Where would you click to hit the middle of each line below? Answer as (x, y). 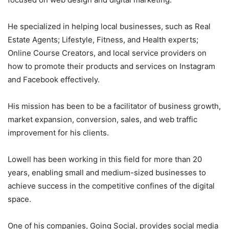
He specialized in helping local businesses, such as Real (109, 27)
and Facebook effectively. (54, 80)
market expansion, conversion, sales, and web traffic (102, 120)
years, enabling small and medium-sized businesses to (107, 173)
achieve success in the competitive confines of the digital (111, 186)
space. (19, 199)
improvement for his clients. (58, 133)
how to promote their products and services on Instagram (111, 66)
